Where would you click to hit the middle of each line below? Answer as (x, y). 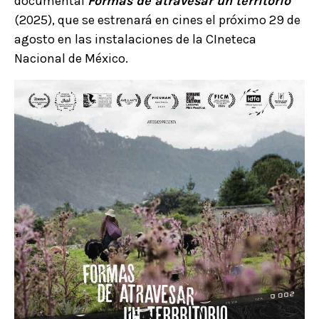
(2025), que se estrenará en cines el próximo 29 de (157, 20)
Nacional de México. (73, 58)
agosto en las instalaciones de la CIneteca (135, 39)
